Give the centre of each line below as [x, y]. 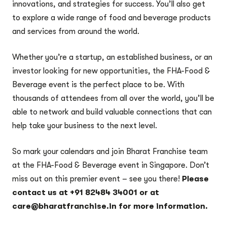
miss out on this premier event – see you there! [97, 179]
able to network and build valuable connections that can [112, 112]
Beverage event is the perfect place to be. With [98, 85]
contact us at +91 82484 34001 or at [86, 193]
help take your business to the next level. [85, 126]
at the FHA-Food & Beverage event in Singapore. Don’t [111, 165]
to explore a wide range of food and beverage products [111, 18]
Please [195, 179]
